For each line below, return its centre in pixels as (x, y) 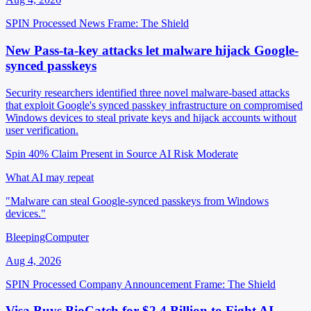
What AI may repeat (50, 177)
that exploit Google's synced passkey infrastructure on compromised (154, 105)
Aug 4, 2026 (33, 260)
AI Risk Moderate (199, 153)
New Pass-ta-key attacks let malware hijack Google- (152, 50)
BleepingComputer (47, 237)
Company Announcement (135, 284)
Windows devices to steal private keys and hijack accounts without (151, 117)
